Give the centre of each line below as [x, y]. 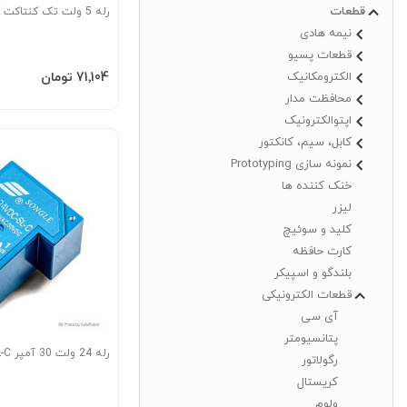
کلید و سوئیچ [317, 230]
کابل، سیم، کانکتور [305, 143]
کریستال [318, 383]
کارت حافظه [322, 252]
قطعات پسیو [320, 56]
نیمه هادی [326, 34]
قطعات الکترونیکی [307, 296]
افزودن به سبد [62, 76]
